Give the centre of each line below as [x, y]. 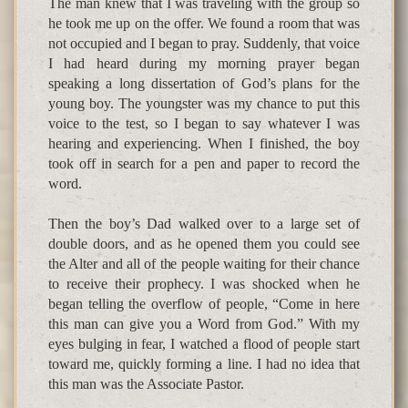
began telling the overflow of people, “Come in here [204, 304]
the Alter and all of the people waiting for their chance [204, 264]
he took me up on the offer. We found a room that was [204, 24]
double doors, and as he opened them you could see [204, 244]
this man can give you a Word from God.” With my [204, 324]
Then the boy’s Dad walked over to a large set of [204, 224]
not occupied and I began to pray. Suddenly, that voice [204, 44]
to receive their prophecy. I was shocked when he [204, 284]
